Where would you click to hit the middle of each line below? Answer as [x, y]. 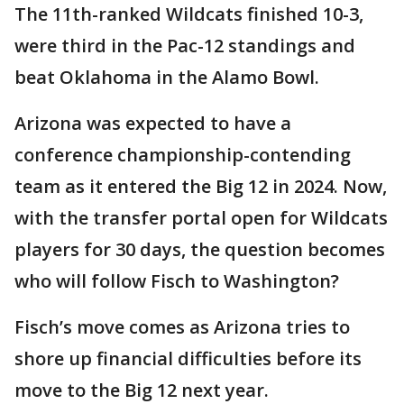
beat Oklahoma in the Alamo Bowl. [167, 77]
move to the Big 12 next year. [142, 390]
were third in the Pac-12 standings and [185, 45]
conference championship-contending [183, 154]
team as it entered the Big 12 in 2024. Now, [201, 186]
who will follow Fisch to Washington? [177, 280]
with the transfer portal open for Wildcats [201, 217]
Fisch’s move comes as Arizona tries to [182, 326]
